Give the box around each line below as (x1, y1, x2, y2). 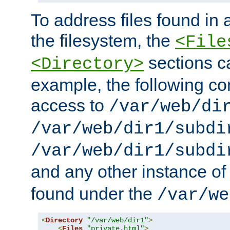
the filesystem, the (31, 31, 175, 51)
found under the (31, 184, 157, 204)
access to (31, 95, 109, 116)
